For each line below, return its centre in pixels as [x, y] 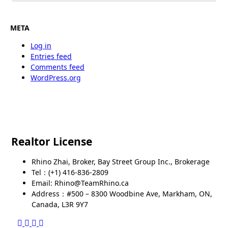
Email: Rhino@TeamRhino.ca [80, 183]
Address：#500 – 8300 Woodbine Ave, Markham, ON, [122, 193]
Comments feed [58, 67]
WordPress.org [56, 77]
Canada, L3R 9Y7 [60, 204]
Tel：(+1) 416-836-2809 [70, 172]
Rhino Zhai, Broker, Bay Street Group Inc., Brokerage [121, 161]
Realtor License [52, 142]
